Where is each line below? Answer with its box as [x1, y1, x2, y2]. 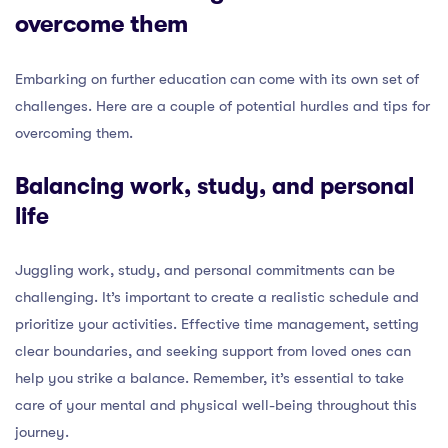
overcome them [15, 9, 188, 38]
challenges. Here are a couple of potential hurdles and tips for [15, 96, 430, 115]
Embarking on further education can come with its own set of [15, 69, 419, 88]
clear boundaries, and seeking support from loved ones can [15, 341, 411, 360]
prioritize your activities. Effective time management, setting [15, 314, 419, 333]
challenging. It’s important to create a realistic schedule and [15, 287, 419, 306]
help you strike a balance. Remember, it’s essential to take [15, 368, 404, 387]
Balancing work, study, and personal [15, 173, 414, 200]
